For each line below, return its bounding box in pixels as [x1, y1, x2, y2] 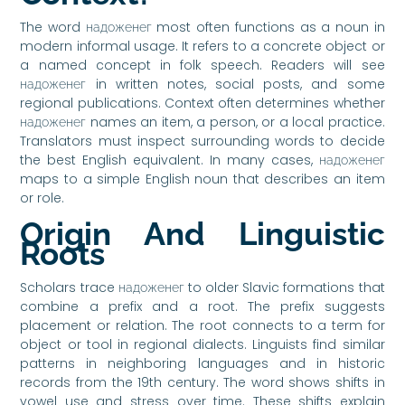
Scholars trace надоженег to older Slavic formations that [20, 278, 385, 297]
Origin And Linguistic [20, 214, 385, 252]
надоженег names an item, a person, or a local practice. [20, 112, 385, 131]
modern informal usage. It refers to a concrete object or [20, 36, 385, 55]
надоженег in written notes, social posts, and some [20, 74, 385, 93]
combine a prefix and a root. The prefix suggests [20, 297, 385, 316]
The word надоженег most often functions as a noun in [20, 17, 385, 36]
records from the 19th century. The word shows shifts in [20, 372, 385, 391]
